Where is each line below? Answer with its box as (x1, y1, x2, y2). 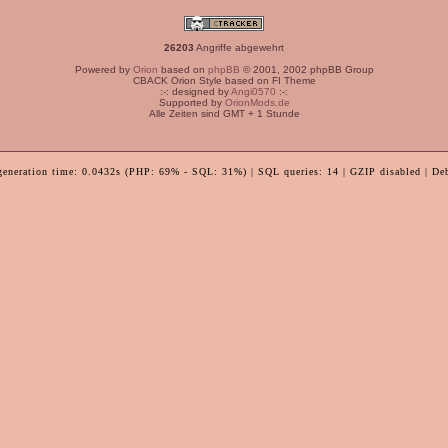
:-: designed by (160, 86, 231, 97)
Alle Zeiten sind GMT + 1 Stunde (148, 108, 300, 119)
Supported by (158, 97, 225, 108)
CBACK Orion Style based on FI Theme (132, 75, 316, 86)
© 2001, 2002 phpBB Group (239, 64, 374, 75)
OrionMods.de (224, 97, 290, 108)
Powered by (74, 64, 133, 75)
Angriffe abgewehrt (194, 42, 284, 53)
